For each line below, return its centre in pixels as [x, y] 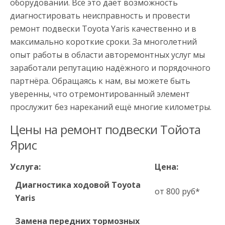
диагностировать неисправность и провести [100, 16]
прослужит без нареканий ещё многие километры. [111, 107]
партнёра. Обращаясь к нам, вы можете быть [100, 81]
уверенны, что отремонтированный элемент [100, 94]
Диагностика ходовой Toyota [78, 185]
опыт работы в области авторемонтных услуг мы [107, 55]
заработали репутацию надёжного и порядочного [110, 68]
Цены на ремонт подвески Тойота [105, 129]
